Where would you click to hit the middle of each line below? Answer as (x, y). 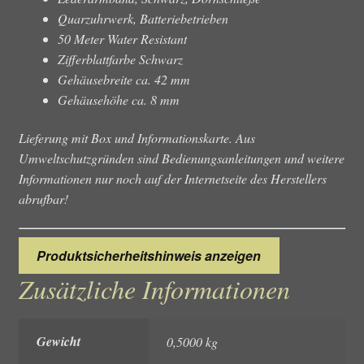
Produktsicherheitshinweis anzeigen (149, 255)
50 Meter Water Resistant (122, 38)
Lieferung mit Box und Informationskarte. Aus (136, 138)
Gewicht (59, 342)
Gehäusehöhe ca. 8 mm (118, 99)
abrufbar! (43, 199)
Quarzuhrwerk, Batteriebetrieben (143, 18)
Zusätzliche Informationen (154, 288)
